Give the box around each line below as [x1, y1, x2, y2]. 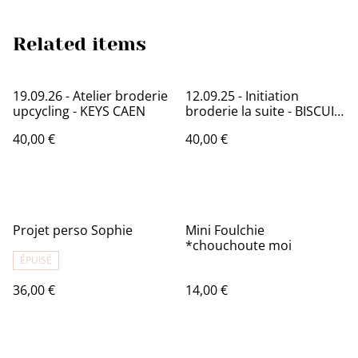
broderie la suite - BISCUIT [185, 102, 341, 121]
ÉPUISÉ [20, 253, 52, 268]
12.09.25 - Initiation [185, 87, 299, 105]
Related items [13, 33, 146, 56]
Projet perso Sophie [13, 221, 133, 240]
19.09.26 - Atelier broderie [13, 87, 168, 105]
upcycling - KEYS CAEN [80, 102, 145, 121]
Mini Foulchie [185, 221, 265, 240]
